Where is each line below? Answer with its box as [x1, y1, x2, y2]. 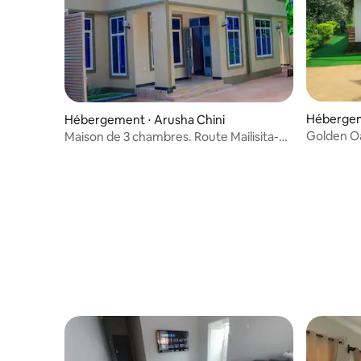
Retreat [306, 143, 349, 159]
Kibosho [64, 143, 110, 160]
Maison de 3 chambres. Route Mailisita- [64, 128, 194, 144]
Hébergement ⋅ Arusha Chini [64, 111, 225, 127]
